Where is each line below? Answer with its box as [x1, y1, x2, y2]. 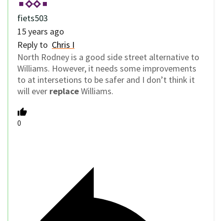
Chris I [52, 38, 74, 50]
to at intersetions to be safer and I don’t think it [17, 74, 195, 85]
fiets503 [17, 12, 48, 24]
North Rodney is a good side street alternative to [17, 51, 199, 63]
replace [49, 85, 79, 97]
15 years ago [17, 25, 64, 37]
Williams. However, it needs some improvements [17, 62, 196, 74]
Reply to [17, 38, 52, 50]
